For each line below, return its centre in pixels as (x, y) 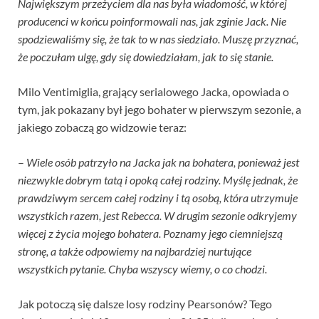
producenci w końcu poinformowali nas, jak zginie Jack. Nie (152, 21)
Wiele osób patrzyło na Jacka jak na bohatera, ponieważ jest (163, 162)
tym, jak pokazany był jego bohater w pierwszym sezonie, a (159, 109)
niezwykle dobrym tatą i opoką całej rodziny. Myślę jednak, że (158, 179)
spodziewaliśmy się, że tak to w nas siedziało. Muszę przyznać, (158, 38)
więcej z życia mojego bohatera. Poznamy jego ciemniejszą (150, 233)
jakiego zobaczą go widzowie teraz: (102, 127)
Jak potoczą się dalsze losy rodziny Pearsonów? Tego (145, 303)
